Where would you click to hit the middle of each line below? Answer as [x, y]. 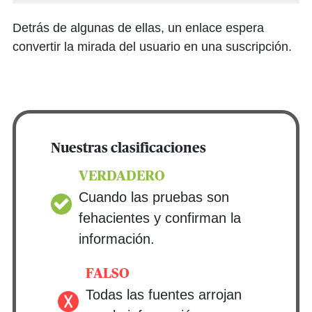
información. [117, 239]
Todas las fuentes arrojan [164, 295]
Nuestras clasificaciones [128, 148]
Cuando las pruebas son [154, 197]
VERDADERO [122, 176]
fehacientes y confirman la [160, 218]
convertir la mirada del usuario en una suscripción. [152, 47]
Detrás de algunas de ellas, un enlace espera [138, 28]
